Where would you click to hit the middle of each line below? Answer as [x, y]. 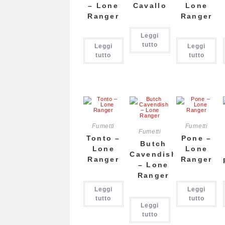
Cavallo [150, 6]
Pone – [196, 138]
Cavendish [153, 154]
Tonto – [103, 138]
